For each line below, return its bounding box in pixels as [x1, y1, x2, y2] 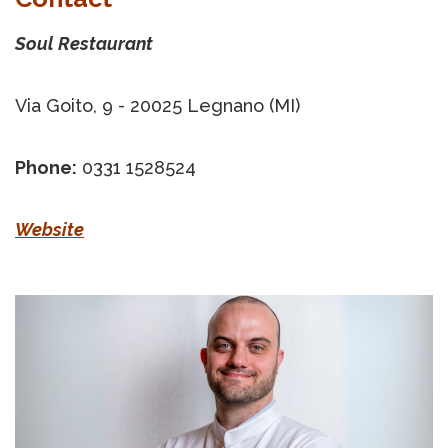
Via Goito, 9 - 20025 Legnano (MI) [15, 94, 300, 116]
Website [15, 218, 84, 240]
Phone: [15, 156, 77, 178]
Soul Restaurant [15, 32, 153, 54]
